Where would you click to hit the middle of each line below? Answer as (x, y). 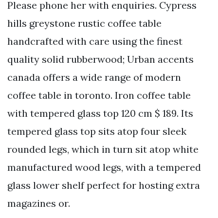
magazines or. (39, 203)
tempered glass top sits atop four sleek (97, 131)
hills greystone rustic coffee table (84, 23)
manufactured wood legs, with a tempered (104, 167)
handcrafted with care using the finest (95, 41)
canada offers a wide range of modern (94, 77)
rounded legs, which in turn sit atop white (103, 149)
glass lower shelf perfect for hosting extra (104, 185)
